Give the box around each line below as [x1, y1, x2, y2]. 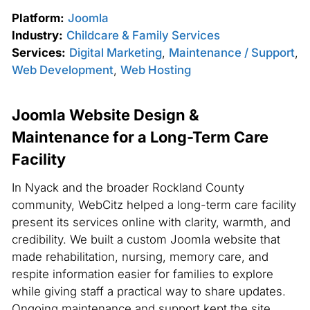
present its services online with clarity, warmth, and [11, 215, 291, 229]
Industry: [11, 28, 63, 43]
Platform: [11, 11, 64, 26]
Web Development [11, 63, 113, 77]
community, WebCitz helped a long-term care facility [11, 197, 296, 212]
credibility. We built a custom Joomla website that [11, 232, 280, 246]
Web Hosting [120, 63, 191, 77]
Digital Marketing [69, 46, 162, 60]
